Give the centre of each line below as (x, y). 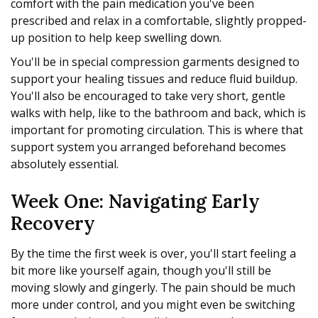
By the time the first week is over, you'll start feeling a (153, 254)
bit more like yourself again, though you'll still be (141, 271)
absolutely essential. (65, 164)
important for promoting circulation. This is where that (157, 130)
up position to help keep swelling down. (116, 38)
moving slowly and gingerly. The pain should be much (153, 288)
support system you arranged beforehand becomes (148, 147)
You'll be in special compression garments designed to (155, 62)
